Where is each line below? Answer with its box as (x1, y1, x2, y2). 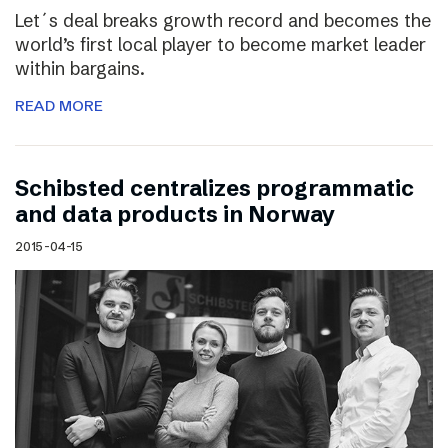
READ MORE (15, 96, 103, 116)
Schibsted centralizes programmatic (15, 175, 414, 203)
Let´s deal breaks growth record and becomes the (15, 9, 431, 33)
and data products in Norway (15, 201, 335, 229)
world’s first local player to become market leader (15, 33, 426, 57)
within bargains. (15, 57, 145, 81)
